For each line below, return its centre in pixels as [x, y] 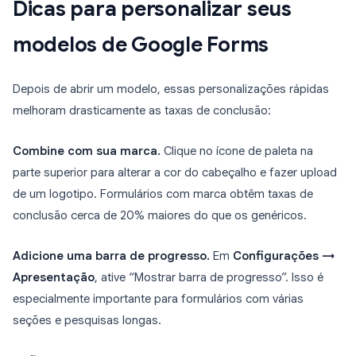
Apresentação [54, 278]
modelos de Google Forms [141, 45]
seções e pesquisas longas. [87, 321]
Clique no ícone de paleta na [237, 151]
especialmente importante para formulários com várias [158, 299]
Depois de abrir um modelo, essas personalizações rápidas [171, 89]
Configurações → [284, 256]
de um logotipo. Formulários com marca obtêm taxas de [163, 194]
